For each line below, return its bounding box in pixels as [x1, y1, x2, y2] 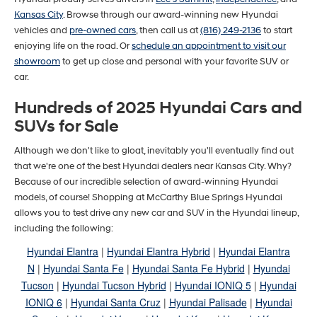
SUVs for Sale [14, 116, 119, 138]
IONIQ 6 [25, 295, 62, 310]
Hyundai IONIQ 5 [174, 278, 251, 293]
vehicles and [14, 25, 69, 37]
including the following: [14, 223, 113, 235]
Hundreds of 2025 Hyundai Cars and [14, 98, 302, 120]
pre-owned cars [69, 25, 136, 37]
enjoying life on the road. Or [14, 40, 132, 52]
